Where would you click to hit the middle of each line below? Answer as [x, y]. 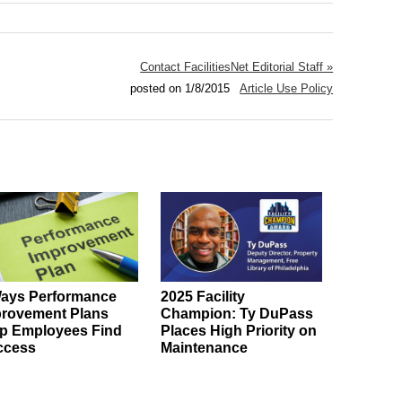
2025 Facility [202, 296]
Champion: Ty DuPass [236, 313]
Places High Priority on [238, 330]
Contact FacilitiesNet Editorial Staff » [237, 66]
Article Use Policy [287, 88]
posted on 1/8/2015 [182, 88]
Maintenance [204, 347]
